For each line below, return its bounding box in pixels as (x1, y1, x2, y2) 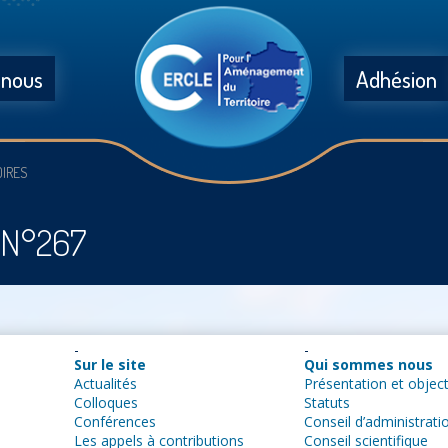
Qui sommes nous (303, 355, 433, 374)
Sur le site (73, 355, 146, 374)
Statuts (303, 393, 350, 412)
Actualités (73, 374, 137, 393)
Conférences (73, 412, 156, 431)
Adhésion (355, 64, 437, 93)
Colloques (73, 393, 138, 412)
